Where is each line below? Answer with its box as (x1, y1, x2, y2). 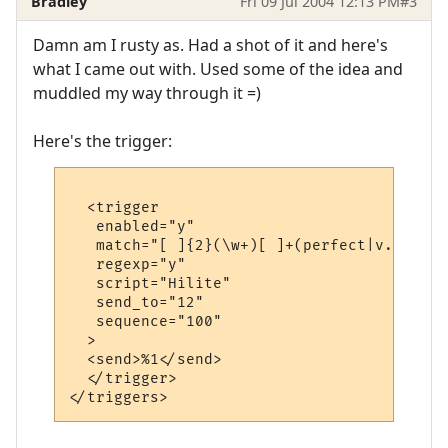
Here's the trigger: (33, 129, 172, 152)
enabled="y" (69, 218, 196, 236)
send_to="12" (69, 294, 205, 312)
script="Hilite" (69, 275, 232, 293)
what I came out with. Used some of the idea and (33, 57, 403, 80)
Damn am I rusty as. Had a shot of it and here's (33, 33, 388, 56)
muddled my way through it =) (33, 81, 261, 104)
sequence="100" (69, 313, 223, 331)
